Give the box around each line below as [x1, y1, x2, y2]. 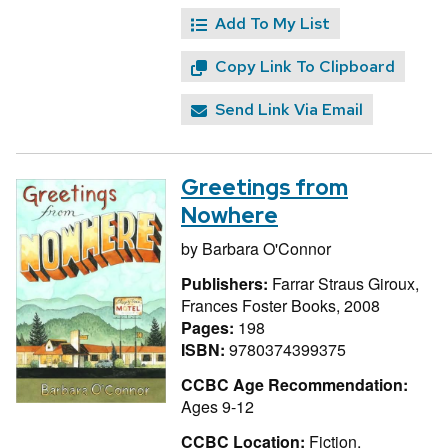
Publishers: [181, 271, 272, 295]
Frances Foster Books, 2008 [181, 293, 380, 317]
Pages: [181, 315, 238, 339]
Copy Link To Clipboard [215, 56, 395, 78]
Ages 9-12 [181, 394, 254, 418]
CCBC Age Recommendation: [181, 372, 408, 396]
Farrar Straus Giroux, [272, 271, 419, 295]
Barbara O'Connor [202, 237, 331, 261]
